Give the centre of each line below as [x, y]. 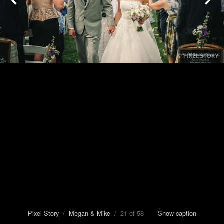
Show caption [177, 213]
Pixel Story [43, 213]
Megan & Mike [89, 213]
